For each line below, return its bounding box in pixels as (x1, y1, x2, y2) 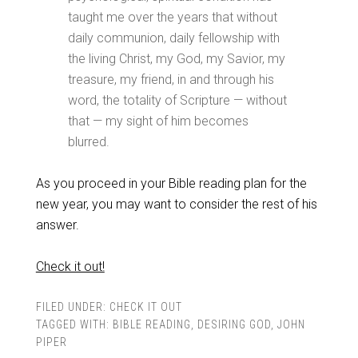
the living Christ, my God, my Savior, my (67, 51, 285, 66)
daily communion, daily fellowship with (67, 30, 280, 46)
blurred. (67, 134, 109, 149)
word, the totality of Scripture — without (67, 93, 287, 108)
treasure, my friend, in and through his (67, 72, 274, 87)
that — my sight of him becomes (67, 113, 249, 129)
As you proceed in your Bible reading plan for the (35, 176, 307, 191)
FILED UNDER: (35, 300, 109, 313)
